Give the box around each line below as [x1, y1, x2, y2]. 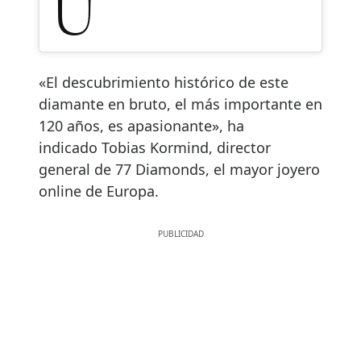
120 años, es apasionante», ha [39, 116, 244, 136]
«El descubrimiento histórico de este [39, 73, 288, 93]
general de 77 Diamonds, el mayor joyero [39, 160, 320, 180]
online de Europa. [39, 181, 159, 201]
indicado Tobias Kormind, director [39, 138, 271, 158]
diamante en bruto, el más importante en [39, 94, 322, 114]
